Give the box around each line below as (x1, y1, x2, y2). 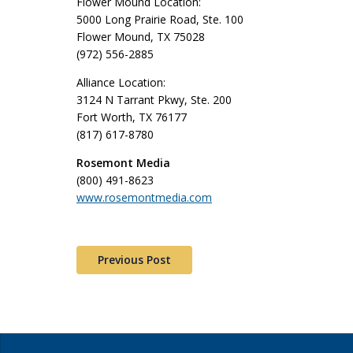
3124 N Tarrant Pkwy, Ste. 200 (76, 92, 232, 107)
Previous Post (98, 252, 171, 267)
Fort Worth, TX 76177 (76, 110, 187, 124)
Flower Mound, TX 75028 (76, 29, 205, 44)
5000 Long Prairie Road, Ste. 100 (76, 12, 243, 27)
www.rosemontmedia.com (76, 190, 212, 205)
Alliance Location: (76, 75, 165, 90)
